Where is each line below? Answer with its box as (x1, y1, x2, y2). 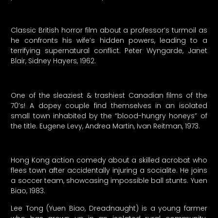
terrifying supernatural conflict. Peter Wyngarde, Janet (11, 46, 207, 56)
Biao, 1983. (11, 186, 46, 196)
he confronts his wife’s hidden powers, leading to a (11, 36, 207, 46)
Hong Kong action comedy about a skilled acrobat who (11, 155, 207, 165)
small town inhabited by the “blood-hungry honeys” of (11, 110, 207, 121)
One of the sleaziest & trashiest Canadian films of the (11, 90, 207, 100)
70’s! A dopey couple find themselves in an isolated (11, 100, 207, 110)
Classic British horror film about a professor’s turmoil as (11, 25, 207, 36)
